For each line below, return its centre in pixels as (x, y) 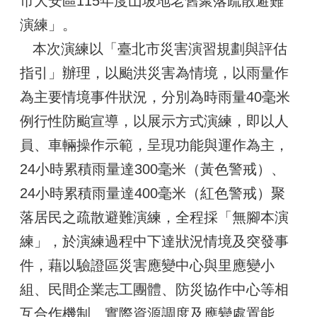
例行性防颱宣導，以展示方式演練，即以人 (154, 121)
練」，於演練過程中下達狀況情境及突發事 (154, 241)
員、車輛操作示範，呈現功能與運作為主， (154, 145)
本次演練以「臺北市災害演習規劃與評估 (154, 49)
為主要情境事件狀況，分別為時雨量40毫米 (155, 97)
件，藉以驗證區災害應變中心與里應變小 (147, 265)
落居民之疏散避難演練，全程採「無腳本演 (154, 217)
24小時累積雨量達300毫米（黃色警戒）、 (152, 169)
